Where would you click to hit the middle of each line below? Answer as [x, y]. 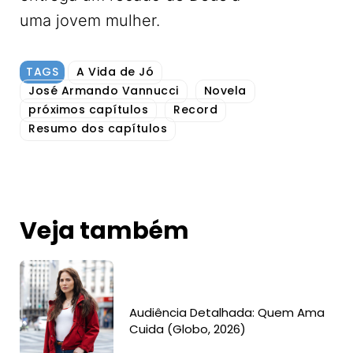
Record [195, 110]
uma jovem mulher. [92, 20]
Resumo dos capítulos [98, 128]
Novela [225, 91]
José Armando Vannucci [104, 91]
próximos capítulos [88, 110]
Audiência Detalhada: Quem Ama [227, 312]
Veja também [104, 231]
